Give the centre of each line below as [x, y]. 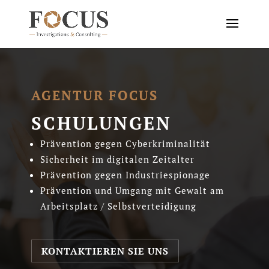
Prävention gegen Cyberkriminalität [125, 143]
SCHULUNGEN [101, 123]
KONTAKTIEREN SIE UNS [105, 251]
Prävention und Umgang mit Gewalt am [132, 190]
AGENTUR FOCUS [94, 95]
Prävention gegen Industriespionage [125, 174]
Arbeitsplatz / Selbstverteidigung [118, 206]
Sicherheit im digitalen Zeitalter [117, 159]
